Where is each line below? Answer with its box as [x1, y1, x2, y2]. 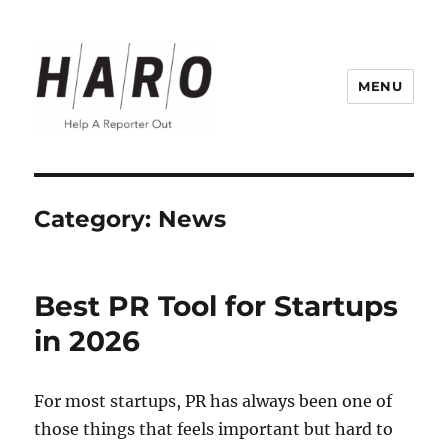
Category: [34, 204, 159, 233]
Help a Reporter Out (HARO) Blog [34, 144, 439, 173]
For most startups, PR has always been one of [34, 390, 393, 411]
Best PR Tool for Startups [34, 288, 399, 323]
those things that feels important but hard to [34, 418, 394, 439]
